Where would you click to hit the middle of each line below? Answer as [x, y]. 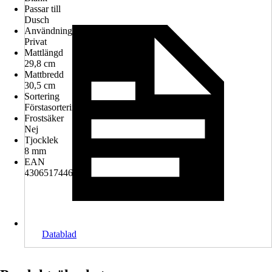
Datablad [59, 234]
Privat [36, 42]
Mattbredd [44, 74]
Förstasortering [53, 107]
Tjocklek [41, 140]
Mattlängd [44, 53]
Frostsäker [44, 118]
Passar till [42, 9]
